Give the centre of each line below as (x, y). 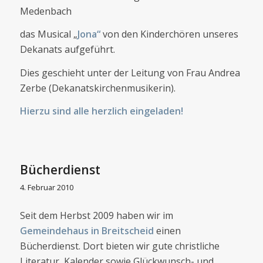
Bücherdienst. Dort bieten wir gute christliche (119, 246)
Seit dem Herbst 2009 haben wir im (96, 215)
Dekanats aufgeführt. (67, 50)
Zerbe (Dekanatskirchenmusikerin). (97, 88)
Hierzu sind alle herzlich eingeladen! (101, 111)
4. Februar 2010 (46, 187)
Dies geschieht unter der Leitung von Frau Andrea (130, 73)
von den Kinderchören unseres (169, 34)
